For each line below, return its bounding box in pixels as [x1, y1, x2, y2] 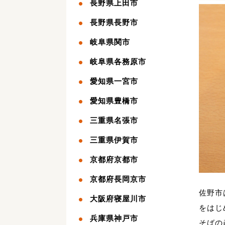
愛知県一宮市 [90, 77, 138, 85]
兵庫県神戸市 [90, 214, 138, 222]
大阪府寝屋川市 [90, 194, 146, 203]
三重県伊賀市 [90, 136, 138, 144]
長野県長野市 [90, 18, 138, 27]
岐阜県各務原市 [90, 57, 146, 66]
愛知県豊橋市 [90, 96, 138, 105]
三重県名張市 [90, 116, 138, 125]
